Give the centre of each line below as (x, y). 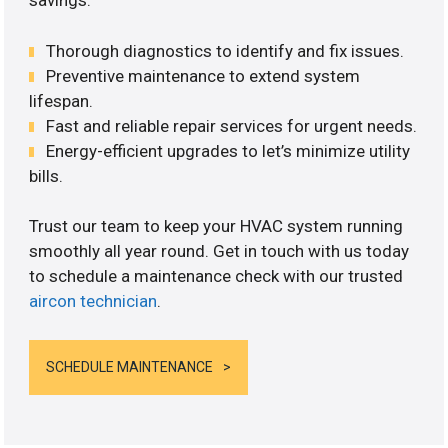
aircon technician (93, 301)
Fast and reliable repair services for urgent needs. (232, 125)
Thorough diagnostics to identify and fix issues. (225, 50)
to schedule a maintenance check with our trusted (216, 276)
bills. (46, 175)
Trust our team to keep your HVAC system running (216, 226)
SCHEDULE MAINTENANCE (130, 366)
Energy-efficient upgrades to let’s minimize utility (228, 150)
